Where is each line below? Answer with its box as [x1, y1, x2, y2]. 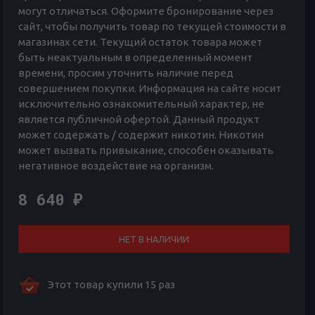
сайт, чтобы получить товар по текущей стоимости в [18, 20, 286, 32]
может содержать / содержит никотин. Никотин [18, 128, 264, 141]
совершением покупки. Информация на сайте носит [18, 82, 281, 94]
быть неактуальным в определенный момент [18, 51, 252, 63]
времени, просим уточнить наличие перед [18, 66, 233, 79]
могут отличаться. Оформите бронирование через [18, 4, 274, 17]
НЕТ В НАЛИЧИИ [118, 233, 189, 244]
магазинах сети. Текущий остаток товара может [18, 35, 262, 48]
